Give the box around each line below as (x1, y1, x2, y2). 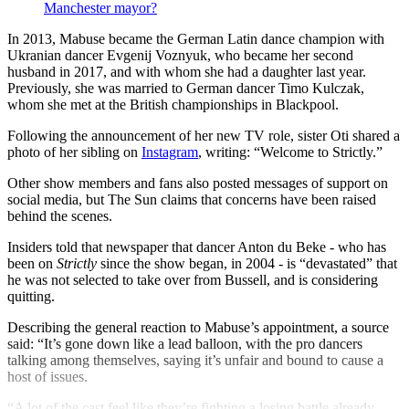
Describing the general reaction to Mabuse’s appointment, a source (7, 319, 389, 335)
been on (7, 255, 57, 271)
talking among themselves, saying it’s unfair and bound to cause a (7, 351, 383, 368)
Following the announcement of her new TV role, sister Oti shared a (7, 127, 400, 143)
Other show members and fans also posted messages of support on (7, 174, 388, 191)
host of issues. (7, 368, 88, 384)
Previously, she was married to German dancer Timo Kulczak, (7, 79, 364, 96)
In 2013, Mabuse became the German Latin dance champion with (7, 30, 384, 47)
